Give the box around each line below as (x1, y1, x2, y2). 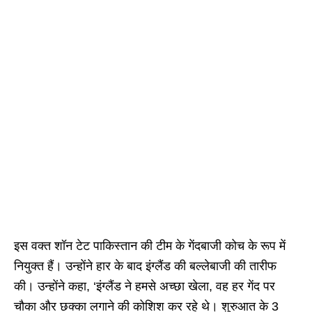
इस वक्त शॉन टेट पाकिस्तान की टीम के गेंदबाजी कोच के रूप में (14, 239, 286, 253)
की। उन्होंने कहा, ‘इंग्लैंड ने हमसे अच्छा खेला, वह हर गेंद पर (14, 279, 275, 294)
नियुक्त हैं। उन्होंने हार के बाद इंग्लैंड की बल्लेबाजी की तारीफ (14, 259, 276, 274)
